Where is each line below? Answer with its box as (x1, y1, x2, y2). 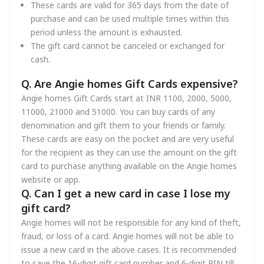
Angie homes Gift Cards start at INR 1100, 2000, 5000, (21, 92, 232, 104)
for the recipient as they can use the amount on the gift (21, 146, 237, 158)
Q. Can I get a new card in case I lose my (21, 186, 230, 200)
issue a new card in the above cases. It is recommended (21, 243, 236, 255)
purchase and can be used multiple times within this (31, 13, 229, 24)
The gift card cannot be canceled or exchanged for (31, 40, 225, 51)
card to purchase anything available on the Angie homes (21, 160, 237, 171)
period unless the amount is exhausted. (31, 27, 182, 38)
